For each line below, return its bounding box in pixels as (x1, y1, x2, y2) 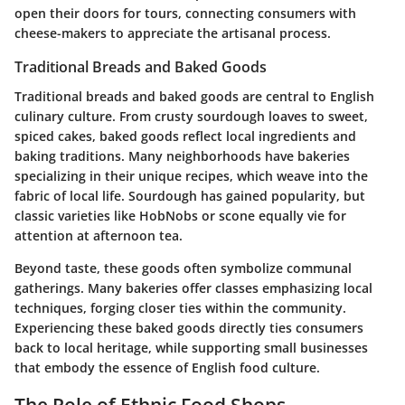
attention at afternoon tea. (14, 226, 183, 244)
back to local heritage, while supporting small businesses (14, 338, 368, 356)
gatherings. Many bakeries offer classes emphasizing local (14, 278, 372, 297)
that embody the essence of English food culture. (14, 358, 320, 376)
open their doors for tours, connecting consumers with (14, 5, 356, 23)
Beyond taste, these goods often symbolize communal (14, 259, 352, 277)
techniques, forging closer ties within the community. (14, 298, 346, 316)
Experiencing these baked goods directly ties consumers (14, 318, 363, 336)
